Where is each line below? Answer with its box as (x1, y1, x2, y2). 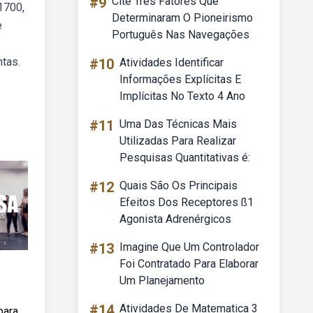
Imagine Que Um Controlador (119, 240, 259, 254)
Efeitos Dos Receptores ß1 (119, 196, 254, 209)
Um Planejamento (119, 274, 205, 287)
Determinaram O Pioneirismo (112, 11, 253, 24)
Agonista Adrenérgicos (119, 212, 231, 226)
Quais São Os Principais (119, 179, 238, 192)
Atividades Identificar (119, 56, 224, 69)
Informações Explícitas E (119, 73, 241, 86)
